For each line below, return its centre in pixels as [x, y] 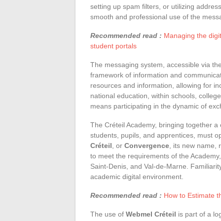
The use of [108, 214]
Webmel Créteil [151, 214]
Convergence [147, 145]
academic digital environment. [137, 176]
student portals [113, 46]
